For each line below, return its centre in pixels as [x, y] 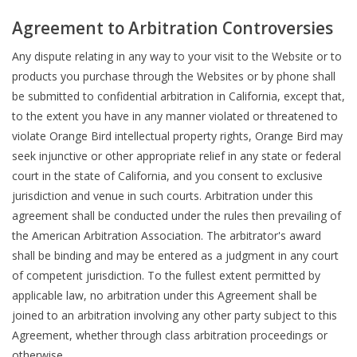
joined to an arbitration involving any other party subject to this [175, 315]
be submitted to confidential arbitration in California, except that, [178, 96]
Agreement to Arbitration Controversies [173, 28]
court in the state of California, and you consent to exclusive [167, 176]
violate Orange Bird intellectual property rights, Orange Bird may [177, 136]
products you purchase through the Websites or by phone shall [174, 76]
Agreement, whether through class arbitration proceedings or [170, 335]
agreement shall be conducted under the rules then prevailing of [177, 216]
